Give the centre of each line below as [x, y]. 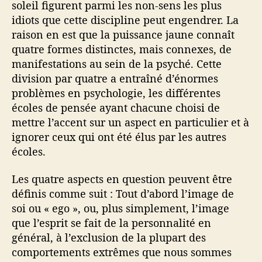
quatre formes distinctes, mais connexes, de [122, 49]
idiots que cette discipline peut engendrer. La [125, 20]
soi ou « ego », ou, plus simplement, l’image [120, 208]
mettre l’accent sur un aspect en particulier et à [130, 122]
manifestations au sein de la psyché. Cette [117, 63]
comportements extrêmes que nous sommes [122, 252]
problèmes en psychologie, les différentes [116, 93]
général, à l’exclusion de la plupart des [109, 238]
